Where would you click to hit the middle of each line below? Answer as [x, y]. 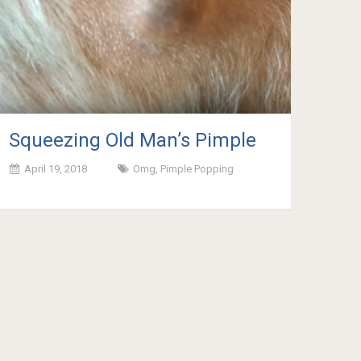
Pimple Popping [197, 169]
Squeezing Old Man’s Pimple [133, 141]
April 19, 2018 [56, 169]
